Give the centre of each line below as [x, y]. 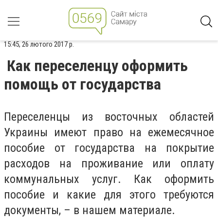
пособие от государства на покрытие [109, 148]
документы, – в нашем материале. [90, 210]
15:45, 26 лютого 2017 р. [39, 44]
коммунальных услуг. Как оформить [109, 179]
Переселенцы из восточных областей [109, 117]
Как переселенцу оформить [97, 66]
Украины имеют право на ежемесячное [109, 132]
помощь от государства [82, 84]
